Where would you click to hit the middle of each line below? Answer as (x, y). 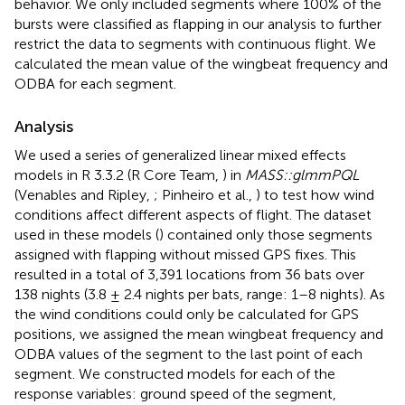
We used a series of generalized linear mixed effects (180, 155)
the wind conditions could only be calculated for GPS (187, 314)
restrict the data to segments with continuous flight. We (195, 43)
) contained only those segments (266, 234)
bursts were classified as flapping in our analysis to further (198, 24)
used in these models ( (87, 234)
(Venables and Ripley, (84, 194)
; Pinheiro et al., (205, 194)
